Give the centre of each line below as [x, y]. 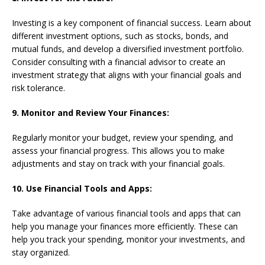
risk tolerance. [38, 88]
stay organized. [41, 252]
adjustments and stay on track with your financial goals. [118, 163]
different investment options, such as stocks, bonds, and [120, 35]
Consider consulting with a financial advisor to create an [119, 62]
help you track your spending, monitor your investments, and [128, 239]
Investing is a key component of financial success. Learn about [132, 22]
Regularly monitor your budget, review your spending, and [122, 137]
